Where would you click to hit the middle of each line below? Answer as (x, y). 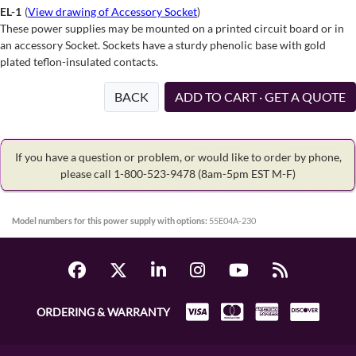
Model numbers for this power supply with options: (110, 221)
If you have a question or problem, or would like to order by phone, (178, 157)
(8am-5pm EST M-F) (247, 174)
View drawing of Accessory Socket (112, 12)
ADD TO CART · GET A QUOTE (260, 97)
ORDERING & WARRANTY (103, 312)
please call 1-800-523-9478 (129, 174)
